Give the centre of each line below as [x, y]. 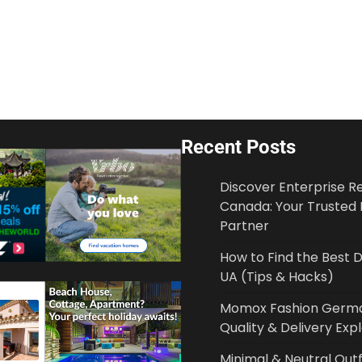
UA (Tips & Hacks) [277, 277]
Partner [244, 226]
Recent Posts [238, 147]
